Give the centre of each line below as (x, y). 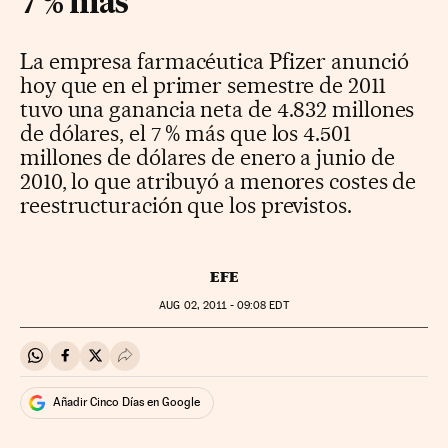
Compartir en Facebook (145, 364)
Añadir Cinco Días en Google (126, 402)
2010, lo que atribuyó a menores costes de (218, 180)
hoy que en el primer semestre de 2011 (203, 84)
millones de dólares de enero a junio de (207, 156)
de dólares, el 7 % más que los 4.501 (185, 132)
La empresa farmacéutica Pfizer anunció (214, 60)
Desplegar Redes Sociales (213, 364)
